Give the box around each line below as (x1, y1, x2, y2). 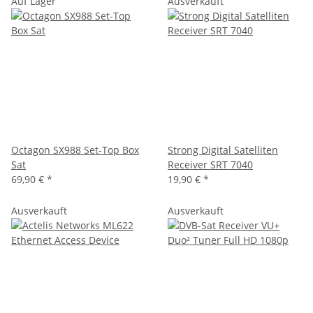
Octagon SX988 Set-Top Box (11, 143, 139, 156)
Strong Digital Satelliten (168, 143, 278, 156)
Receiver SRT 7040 (168, 157, 253, 171)
